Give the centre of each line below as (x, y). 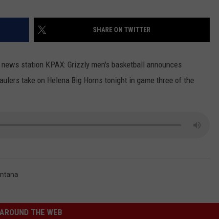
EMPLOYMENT (142, 44)
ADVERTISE (137, 20)
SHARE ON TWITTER (122, 30)
